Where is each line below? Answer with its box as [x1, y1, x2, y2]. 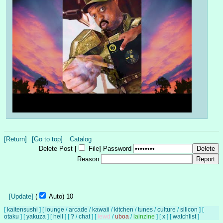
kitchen [114, 206, 133, 214]
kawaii [92, 206, 110, 214]
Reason [77, 155, 99, 163]
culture [157, 206, 176, 214]
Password [103, 145, 131, 153]
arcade [69, 206, 88, 214]
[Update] [9, 193, 33, 201]
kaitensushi [7, 206, 38, 214]
